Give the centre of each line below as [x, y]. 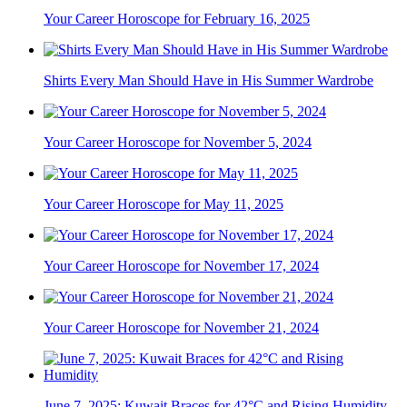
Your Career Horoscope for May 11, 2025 [164, 204]
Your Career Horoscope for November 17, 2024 [181, 266]
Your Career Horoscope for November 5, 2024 [178, 143]
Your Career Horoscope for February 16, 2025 [177, 19]
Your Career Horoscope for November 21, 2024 [181, 328]
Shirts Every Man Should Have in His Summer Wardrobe [208, 81]
